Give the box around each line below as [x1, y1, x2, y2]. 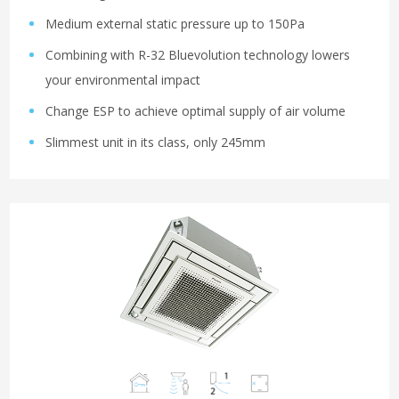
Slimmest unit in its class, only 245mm [45, 134, 265, 151]
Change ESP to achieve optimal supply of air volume [45, 102, 346, 120]
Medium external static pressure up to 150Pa [45, 15, 305, 33]
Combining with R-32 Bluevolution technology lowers [45, 46, 350, 64]
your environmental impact [45, 71, 200, 89]
